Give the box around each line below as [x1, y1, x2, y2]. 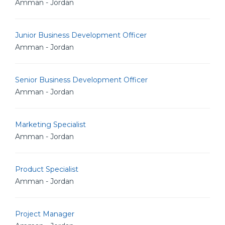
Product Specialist [15, 165, 78, 174]
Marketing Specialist [15, 120, 86, 129]
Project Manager [15, 209, 74, 218]
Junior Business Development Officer [15, 31, 147, 40]
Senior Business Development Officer [15, 75, 148, 84]
